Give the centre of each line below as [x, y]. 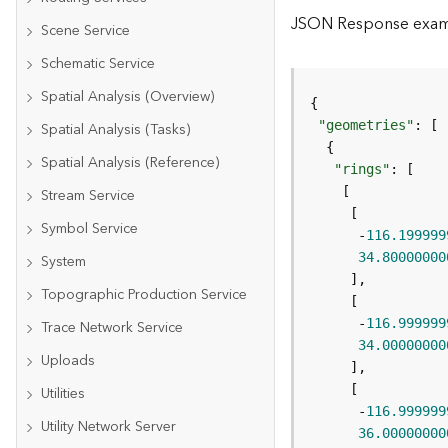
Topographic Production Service [144, 295]
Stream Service [88, 196]
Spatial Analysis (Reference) [130, 163]
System [63, 262]
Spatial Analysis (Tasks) [115, 130]
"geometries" [366, 125]
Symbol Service [89, 229]
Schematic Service [98, 64]
